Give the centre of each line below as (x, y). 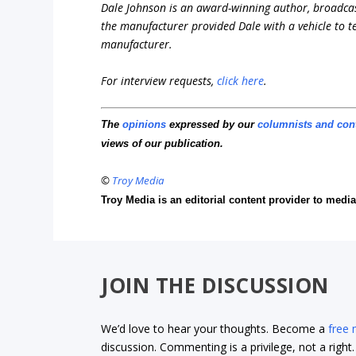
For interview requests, (159, 80)
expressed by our (212, 125)
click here (241, 80)
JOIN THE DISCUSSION (215, 285)
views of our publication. (163, 144)
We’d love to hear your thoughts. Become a (215, 328)
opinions (145, 125)
